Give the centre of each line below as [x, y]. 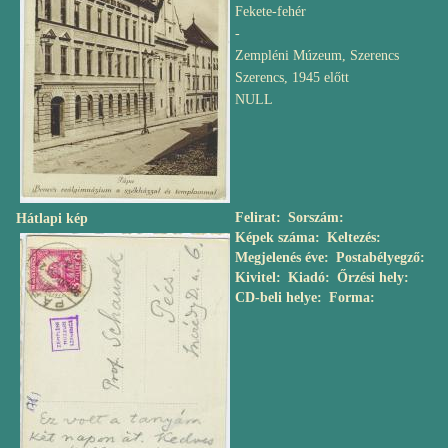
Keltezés [351, 237]
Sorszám [313, 217]
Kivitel [255, 277]
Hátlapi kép [52, 218]
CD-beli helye [276, 297]
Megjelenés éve [279, 257]
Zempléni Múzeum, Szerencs [317, 55]
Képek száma [275, 237]
